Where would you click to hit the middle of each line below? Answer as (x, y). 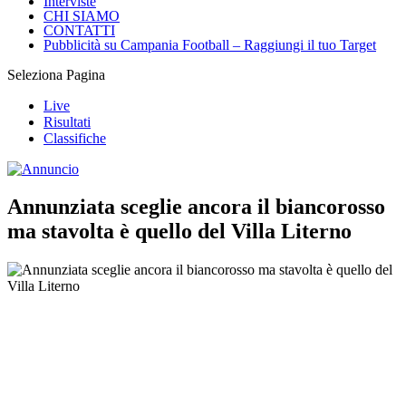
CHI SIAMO (82, 15)
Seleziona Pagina (56, 74)
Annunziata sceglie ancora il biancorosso (196, 207)
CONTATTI (79, 30)
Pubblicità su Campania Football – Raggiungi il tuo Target (210, 44)
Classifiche (75, 138)
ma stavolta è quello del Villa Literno (179, 232)
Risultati (67, 121)
